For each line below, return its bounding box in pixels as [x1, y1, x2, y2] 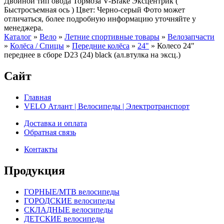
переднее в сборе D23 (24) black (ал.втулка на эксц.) [4, 50, 180, 59]
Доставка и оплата [24, 118, 87, 127]
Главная [24, 92, 51, 101]
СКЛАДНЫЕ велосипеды [24, 205, 113, 214]
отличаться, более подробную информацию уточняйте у [4, 14, 196, 23]
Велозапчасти [167, 32, 214, 41]
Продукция [4, 163, 65, 177]
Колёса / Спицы [10, 41, 64, 50]
